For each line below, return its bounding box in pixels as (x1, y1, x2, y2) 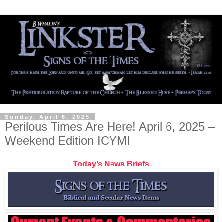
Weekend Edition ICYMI (5, 133, 130, 147)
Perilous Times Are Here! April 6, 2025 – (5, 119, 215, 133)
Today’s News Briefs (73, 160, 149, 168)
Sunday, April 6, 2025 (5, 113, 90, 120)
